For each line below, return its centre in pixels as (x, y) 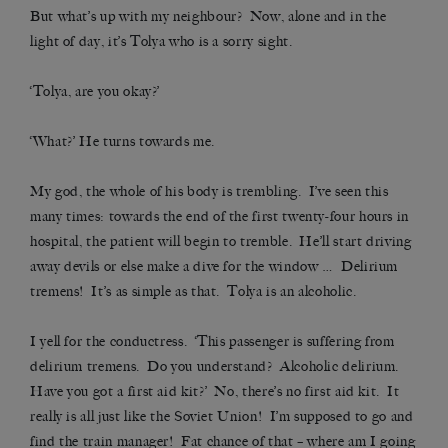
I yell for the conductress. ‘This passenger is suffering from (212, 342)
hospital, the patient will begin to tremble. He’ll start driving (221, 242)
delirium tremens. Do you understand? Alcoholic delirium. (216, 367)
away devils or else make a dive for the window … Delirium (214, 267)
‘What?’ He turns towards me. (122, 142)
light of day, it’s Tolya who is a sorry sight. (161, 42)
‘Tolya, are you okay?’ (95, 92)
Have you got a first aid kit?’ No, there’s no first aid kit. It (215, 392)
